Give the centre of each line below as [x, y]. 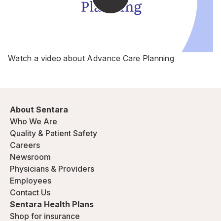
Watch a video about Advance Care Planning [91, 58]
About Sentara [39, 110]
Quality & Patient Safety [54, 133]
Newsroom [30, 157]
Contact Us [30, 192]
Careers [25, 145]
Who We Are [34, 121]
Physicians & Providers [52, 169]
